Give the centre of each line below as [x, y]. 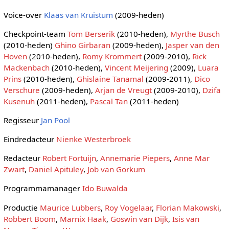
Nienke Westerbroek [93, 139]
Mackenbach [26, 67]
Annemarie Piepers [135, 158]
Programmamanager [43, 188]
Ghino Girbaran [82, 45]
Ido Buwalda [105, 188]
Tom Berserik [91, 33]
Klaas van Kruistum [78, 15]
